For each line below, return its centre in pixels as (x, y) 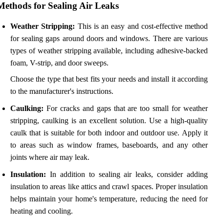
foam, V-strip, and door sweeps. (59, 63)
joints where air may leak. (50, 157)
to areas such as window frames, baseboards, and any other (109, 145)
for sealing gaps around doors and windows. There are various (109, 39)
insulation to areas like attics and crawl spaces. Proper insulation (109, 187)
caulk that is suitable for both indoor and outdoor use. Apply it (109, 133)
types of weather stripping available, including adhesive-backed (109, 51)
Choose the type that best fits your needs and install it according (109, 79)
